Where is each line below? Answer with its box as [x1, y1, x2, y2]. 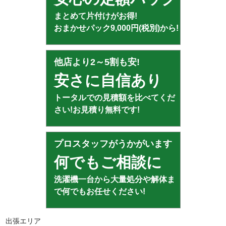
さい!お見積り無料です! [53, 105, 140, 115]
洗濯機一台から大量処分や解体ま [53, 175, 175, 184]
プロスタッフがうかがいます [53, 139, 172, 149]
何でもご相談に [53, 154, 162, 171]
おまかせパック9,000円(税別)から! [53, 24, 179, 33]
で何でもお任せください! [53, 187, 145, 196]
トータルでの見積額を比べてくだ [53, 93, 175, 102]
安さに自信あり [53, 72, 162, 89]
